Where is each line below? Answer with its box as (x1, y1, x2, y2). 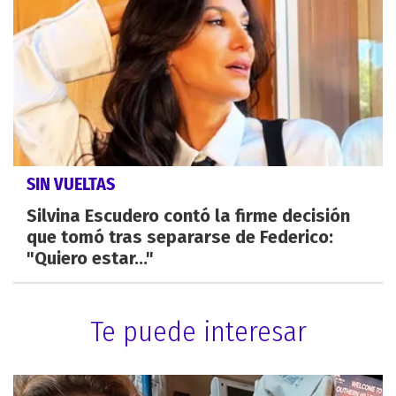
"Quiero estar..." (27, 247, 154, 269)
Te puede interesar (89, 314, 307, 348)
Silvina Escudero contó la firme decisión (27, 204, 350, 226)
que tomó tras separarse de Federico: (27, 225, 333, 247)
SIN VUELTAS (27, 172, 115, 194)
